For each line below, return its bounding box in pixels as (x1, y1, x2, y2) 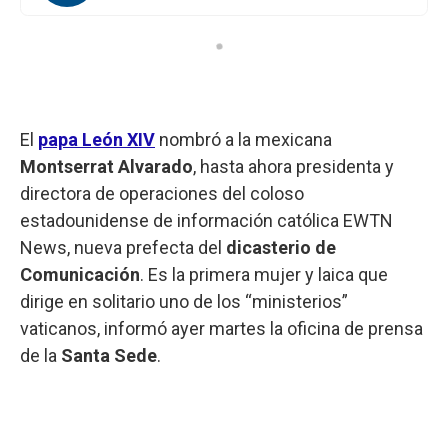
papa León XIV (38, 128, 155, 150)
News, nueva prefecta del (20, 236, 226, 258)
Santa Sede (61, 344, 157, 366)
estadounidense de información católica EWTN (20, 209, 393, 231)
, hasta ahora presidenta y (193, 155, 394, 177)
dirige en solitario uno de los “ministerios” (20, 290, 348, 312)
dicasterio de (226, 236, 336, 258)
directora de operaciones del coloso (20, 182, 304, 204)
